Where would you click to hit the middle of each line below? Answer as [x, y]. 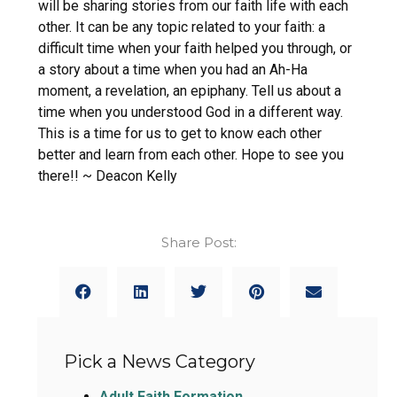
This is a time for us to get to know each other [179, 133]
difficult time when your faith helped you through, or [195, 48]
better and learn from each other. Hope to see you [191, 154]
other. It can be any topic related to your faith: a [181, 27]
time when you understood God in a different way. [190, 112]
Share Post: [198, 242]
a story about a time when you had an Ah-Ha [172, 69]
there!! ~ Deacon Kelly [107, 175]
